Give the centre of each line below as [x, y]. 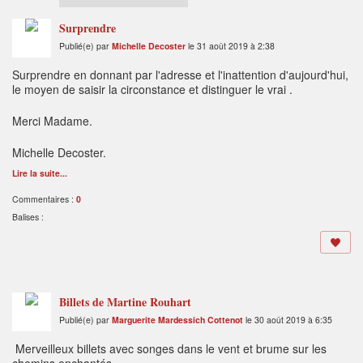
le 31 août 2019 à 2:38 [230, 46]
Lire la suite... [40, 173]
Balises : [28, 217]
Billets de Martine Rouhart [125, 302]
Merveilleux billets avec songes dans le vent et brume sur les [169, 349]
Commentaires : [44, 199]
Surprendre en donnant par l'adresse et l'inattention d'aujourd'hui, [180, 75]
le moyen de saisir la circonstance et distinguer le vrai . [152, 90]
